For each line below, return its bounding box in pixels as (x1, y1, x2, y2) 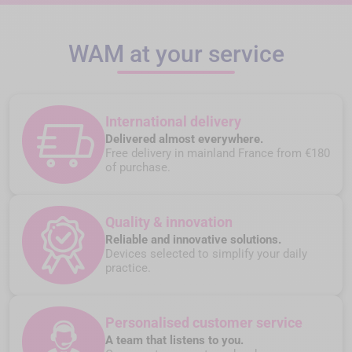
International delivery (105, 113, 241, 130)
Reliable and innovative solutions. (105, 233, 281, 247)
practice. (105, 261, 151, 276)
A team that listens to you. (105, 333, 244, 348)
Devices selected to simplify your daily (105, 247, 307, 262)
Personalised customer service (105, 314, 302, 332)
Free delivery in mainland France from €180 (105, 146, 330, 161)
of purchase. (105, 160, 170, 175)
